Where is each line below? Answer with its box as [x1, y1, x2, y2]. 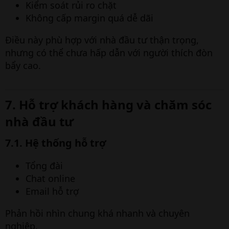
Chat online [26, 172, 75, 185]
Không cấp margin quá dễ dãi [26, 12, 153, 24]
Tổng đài [26, 159, 63, 172]
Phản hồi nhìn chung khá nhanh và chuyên [5, 207, 190, 219]
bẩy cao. [5, 59, 41, 72]
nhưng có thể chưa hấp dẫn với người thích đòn [5, 47, 213, 59]
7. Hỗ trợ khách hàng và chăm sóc [5, 96, 212, 113]
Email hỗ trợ [26, 185, 79, 197]
